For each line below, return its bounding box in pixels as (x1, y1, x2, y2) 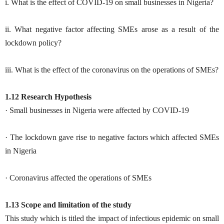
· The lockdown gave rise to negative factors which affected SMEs (5, 132, 219, 141)
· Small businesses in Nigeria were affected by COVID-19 (5, 105, 189, 114)
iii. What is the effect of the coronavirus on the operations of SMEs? (5, 65, 218, 74)
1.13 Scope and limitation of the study (5, 200, 131, 209)
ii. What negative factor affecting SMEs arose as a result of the (5, 24, 219, 33)
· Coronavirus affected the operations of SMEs (5, 173, 151, 182)
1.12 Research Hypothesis (5, 92, 91, 101)
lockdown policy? (5, 38, 61, 47)
